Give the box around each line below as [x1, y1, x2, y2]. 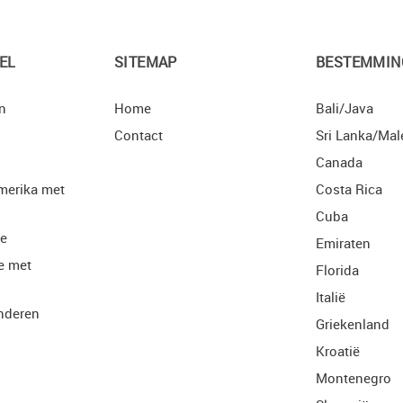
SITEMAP [114, 52, 177, 72]
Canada [316, 153, 363, 171]
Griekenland [316, 315, 390, 333]
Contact [114, 126, 163, 144]
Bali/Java [316, 99, 373, 117]
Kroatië [316, 342, 360, 360]
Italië [316, 288, 345, 306]
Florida [316, 261, 359, 279]
